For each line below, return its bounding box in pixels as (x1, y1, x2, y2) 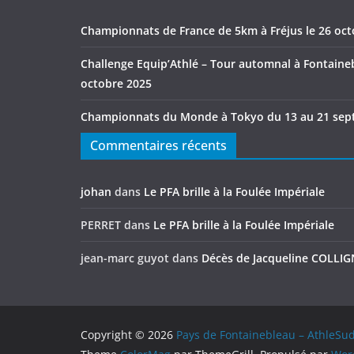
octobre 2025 (81, 76, 152, 91)
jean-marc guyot (81, 250, 169, 265)
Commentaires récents (90, 137, 227, 154)
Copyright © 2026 (81, 327, 176, 342)
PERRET (81, 217, 121, 232)
